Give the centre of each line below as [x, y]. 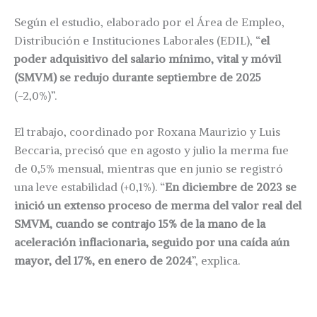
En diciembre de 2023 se [231, 187]
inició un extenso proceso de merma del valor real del [158, 206]
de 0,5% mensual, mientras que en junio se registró [149, 169]
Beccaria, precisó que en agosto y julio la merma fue [151, 150]
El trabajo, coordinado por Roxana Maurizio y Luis [147, 132]
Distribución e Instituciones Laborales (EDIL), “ [137, 40]
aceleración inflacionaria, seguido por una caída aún [152, 242]
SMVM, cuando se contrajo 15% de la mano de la [140, 224]
